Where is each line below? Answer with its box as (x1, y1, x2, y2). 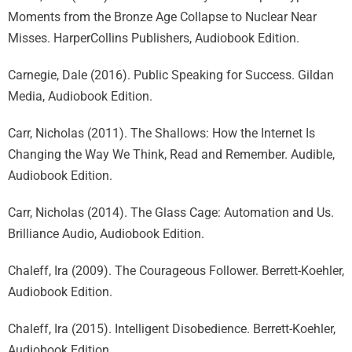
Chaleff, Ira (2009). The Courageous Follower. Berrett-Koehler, (8, 263, 344, 278)
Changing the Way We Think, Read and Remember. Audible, (8, 147, 335, 162)
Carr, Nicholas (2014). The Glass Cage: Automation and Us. (8, 205, 334, 220)
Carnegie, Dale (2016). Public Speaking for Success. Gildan (8, 68, 334, 82)
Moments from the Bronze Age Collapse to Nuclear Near (8, 9, 317, 24)
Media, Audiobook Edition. (8, 89, 152, 104)
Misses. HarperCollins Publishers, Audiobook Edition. (8, 31, 299, 46)
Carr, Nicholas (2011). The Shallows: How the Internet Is (8, 126, 315, 141)
